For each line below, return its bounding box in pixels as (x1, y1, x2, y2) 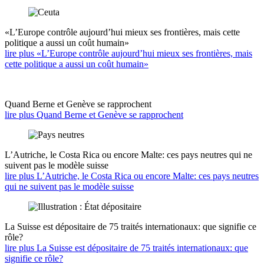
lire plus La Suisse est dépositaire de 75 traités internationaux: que (5, 243, 248, 253)
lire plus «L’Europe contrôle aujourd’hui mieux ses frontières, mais (5, 48, 252, 59)
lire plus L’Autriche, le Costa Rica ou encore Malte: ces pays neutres (5, 171, 259, 181)
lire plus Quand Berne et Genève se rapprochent (5, 110, 183, 120)
